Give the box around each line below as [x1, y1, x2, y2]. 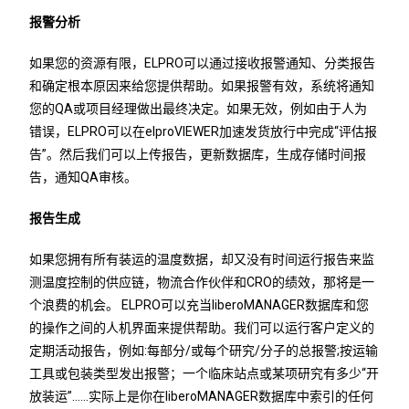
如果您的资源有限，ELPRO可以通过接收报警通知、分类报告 [29, 56, 376, 71]
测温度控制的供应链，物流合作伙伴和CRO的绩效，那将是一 [29, 275, 375, 290]
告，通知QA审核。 [29, 170, 138, 185]
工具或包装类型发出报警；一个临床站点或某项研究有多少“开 [29, 366, 380, 382]
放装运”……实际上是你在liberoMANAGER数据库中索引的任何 [29, 389, 374, 404]
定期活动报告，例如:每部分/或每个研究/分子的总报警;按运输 [29, 343, 379, 359]
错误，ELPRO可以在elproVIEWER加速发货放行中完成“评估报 [29, 124, 378, 140]
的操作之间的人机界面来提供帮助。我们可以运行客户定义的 [29, 320, 375, 336]
